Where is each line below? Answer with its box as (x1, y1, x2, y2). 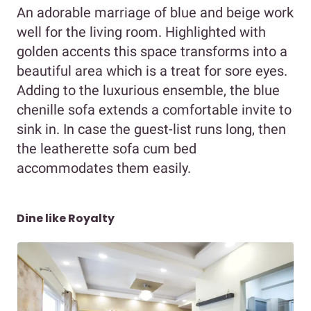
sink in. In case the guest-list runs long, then (17, 120, 286, 137)
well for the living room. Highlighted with (17, 23, 266, 40)
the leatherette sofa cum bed (17, 140, 196, 157)
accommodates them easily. (17, 159, 191, 176)
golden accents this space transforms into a (17, 42, 287, 60)
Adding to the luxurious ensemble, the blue (17, 81, 280, 99)
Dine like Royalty (17, 210, 115, 226)
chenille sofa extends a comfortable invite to (17, 101, 292, 118)
